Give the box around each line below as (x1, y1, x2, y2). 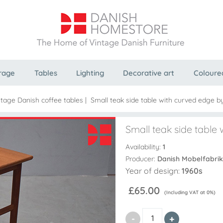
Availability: (125, 142, 163, 151)
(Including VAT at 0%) (163, 189, 216, 196)
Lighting (76, 68, 104, 78)
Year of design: (125, 165, 182, 176)
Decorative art (123, 68, 175, 78)
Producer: (125, 154, 157, 163)
